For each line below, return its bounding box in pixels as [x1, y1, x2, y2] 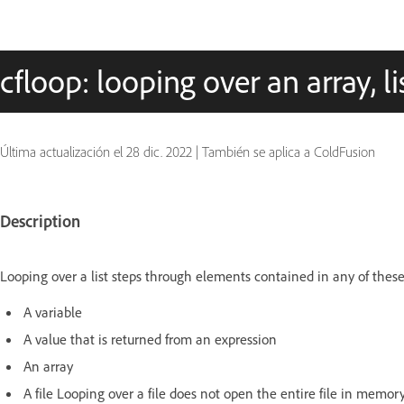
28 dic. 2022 [126, 143, 192, 161]
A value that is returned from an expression [23, 330, 277, 349]
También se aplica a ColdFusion [202, 143, 375, 161]
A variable [23, 303, 82, 322]
